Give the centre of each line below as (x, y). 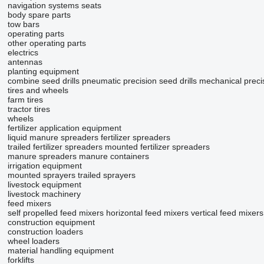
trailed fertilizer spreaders (55, 147)
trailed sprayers (106, 175)
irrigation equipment (44, 166)
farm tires (25, 100)
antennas (25, 62)
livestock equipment (44, 185)
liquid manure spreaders (53, 138)
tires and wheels (38, 90)
